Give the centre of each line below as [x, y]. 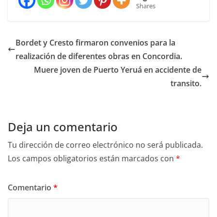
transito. [186, 83]
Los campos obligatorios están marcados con [92, 158]
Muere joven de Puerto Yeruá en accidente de [118, 70]
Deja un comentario [63, 126]
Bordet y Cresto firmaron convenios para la [95, 42]
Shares [146, 6]
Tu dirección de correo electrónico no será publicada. [105, 145]
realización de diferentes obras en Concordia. [99, 56]
